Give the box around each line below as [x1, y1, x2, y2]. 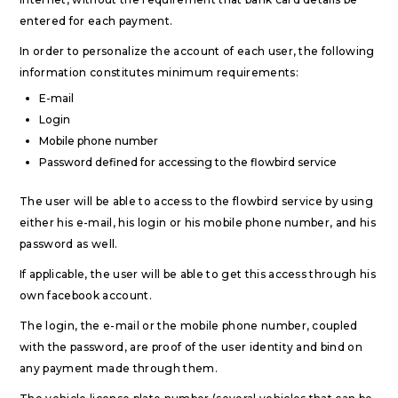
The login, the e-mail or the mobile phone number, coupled [20, 319, 358, 332]
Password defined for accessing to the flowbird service [39, 155, 337, 169]
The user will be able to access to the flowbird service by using [20, 195, 374, 208]
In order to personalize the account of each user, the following [20, 44, 375, 58]
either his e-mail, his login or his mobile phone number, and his [20, 216, 377, 229]
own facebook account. [20, 289, 152, 302]
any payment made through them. [20, 362, 218, 375]
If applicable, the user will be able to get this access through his [20, 267, 377, 281]
